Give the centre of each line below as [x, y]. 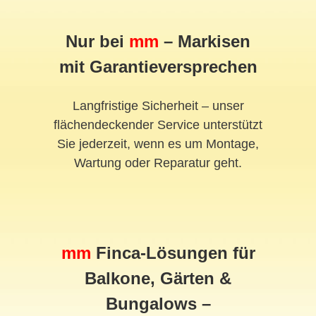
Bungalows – [158, 304]
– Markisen [205, 42]
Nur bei [97, 42]
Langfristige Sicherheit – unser [158, 106]
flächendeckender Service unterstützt [158, 125]
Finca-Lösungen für [173, 253]
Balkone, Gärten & [158, 279]
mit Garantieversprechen [158, 67]
